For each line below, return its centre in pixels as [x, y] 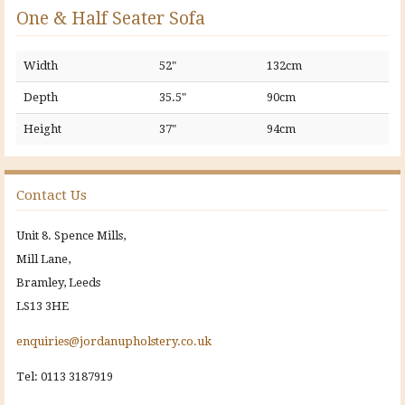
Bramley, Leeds [58, 283]
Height [42, 128]
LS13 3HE [42, 306]
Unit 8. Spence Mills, [71, 236]
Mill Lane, [43, 259]
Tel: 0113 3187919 [65, 376]
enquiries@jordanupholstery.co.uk [114, 341]
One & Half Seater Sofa [111, 18]
